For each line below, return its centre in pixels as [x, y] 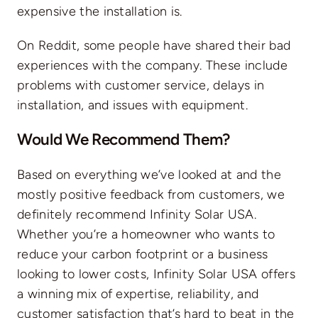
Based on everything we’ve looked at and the [149, 174]
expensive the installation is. [99, 11]
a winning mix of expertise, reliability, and [138, 294]
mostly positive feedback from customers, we [150, 194]
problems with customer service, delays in [141, 85]
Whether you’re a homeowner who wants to [146, 234]
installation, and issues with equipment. [132, 105]
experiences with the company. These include [152, 65]
